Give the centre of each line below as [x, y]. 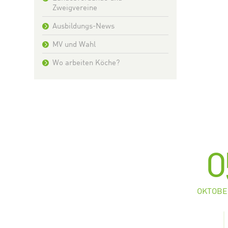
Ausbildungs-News [83, 25]
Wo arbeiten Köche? [86, 62]
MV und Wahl [74, 44]
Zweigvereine [75, 7]
